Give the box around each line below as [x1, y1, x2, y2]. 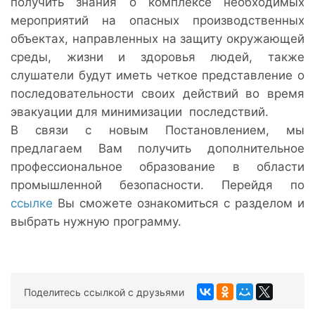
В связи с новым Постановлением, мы [11, 123, 304, 137]
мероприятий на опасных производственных [11, 13, 304, 27]
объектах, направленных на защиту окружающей [11, 32, 304, 46]
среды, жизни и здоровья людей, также [11, 50, 304, 64]
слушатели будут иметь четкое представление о [11, 68, 304, 82]
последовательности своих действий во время [11, 86, 304, 101]
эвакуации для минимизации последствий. [11, 105, 272, 119]
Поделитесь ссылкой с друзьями [24, 285, 184, 298]
